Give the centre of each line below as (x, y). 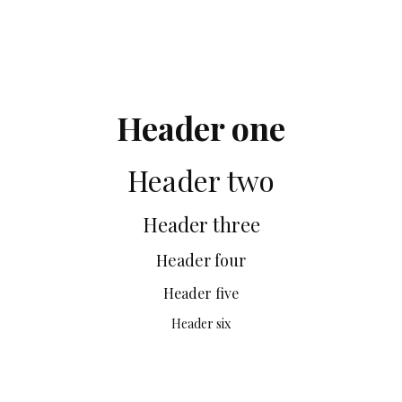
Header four (201, 260)
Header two (201, 179)
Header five (201, 293)
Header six (201, 323)
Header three (201, 224)
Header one (201, 127)
